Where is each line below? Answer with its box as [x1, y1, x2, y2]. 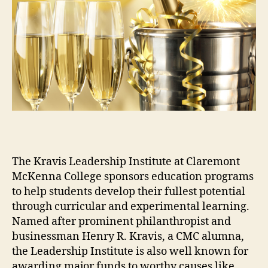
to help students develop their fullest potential [12, 184, 245, 199]
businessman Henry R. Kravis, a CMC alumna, [12, 229, 244, 243]
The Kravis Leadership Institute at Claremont [12, 154, 240, 169]
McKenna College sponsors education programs [12, 169, 254, 184]
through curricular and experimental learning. [12, 199, 249, 214]
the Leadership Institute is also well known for [12, 244, 248, 258]
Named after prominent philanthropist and [12, 214, 231, 229]
